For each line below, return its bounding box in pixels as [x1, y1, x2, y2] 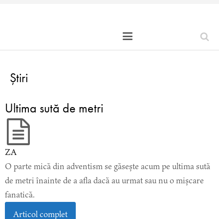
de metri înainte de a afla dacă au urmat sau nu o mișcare [5, 175, 204, 186]
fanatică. [5, 189, 35, 200]
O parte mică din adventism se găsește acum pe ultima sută [5, 160, 210, 172]
